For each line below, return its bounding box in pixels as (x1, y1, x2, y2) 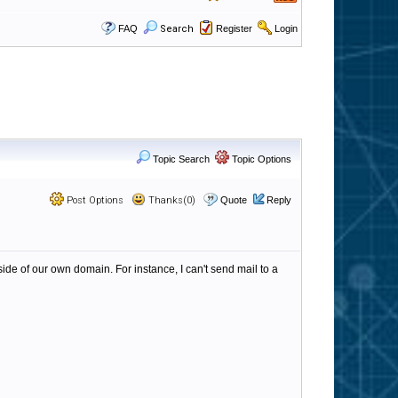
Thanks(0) (146, 195, 195, 206)
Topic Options (229, 154, 291, 164)
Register (216, 23, 252, 34)
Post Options (64, 195, 123, 206)
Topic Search (150, 154, 210, 164)
